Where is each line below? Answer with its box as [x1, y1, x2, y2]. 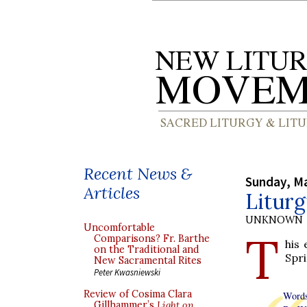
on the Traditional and [94, 243, 199, 256]
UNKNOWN [245, 213, 303, 226]
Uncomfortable [84, 221, 155, 234]
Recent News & [84, 163, 192, 184]
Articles [84, 182, 140, 204]
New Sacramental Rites [94, 254, 201, 267]
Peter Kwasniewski [94, 267, 160, 278]
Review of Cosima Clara [84, 288, 192, 300]
